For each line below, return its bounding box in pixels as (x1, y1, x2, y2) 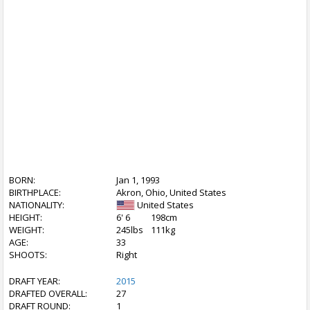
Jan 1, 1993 (116, 174, 160, 186)
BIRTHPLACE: (9, 186, 61, 199)
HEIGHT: (9, 211, 42, 224)
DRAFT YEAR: (9, 275, 60, 287)
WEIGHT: (9, 224, 44, 236)
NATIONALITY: (9, 199, 64, 211)
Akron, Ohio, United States (116, 186, 226, 199)
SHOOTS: (9, 248, 47, 261)
